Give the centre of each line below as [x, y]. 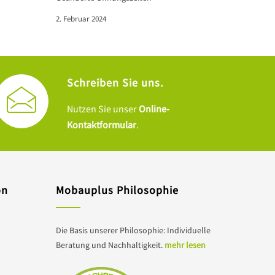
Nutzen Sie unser [103, 109]
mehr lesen [185, 245]
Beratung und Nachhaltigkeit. [110, 245]
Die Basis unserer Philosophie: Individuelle [133, 230]
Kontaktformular [102, 125]
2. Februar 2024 [81, 19]
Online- [154, 109]
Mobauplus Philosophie [117, 190]
